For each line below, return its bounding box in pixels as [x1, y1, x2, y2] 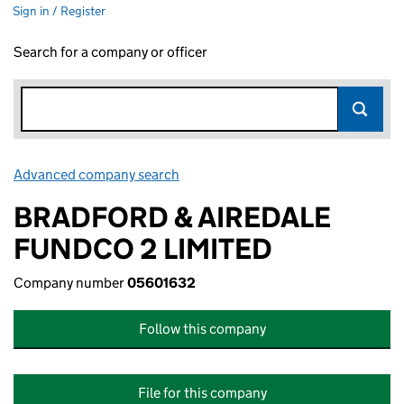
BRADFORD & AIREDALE [14, 199, 331, 235]
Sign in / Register [13, 3, 106, 19]
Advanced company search [14, 166, 179, 183]
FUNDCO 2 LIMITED [14, 231, 272, 267]
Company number [14, 274, 127, 291]
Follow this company [138, 320, 266, 337]
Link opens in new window [182, 166, 342, 183]
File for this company [137, 384, 267, 401]
